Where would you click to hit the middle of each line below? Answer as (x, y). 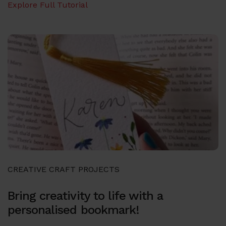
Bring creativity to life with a (86, 196)
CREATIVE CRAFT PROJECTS (64, 169)
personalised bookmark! (73, 210)
